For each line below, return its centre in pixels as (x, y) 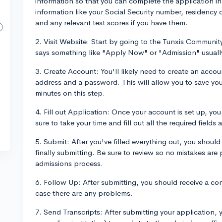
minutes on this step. (70, 93)
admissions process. (69, 163)
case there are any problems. (84, 193)
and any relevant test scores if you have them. (111, 23)
